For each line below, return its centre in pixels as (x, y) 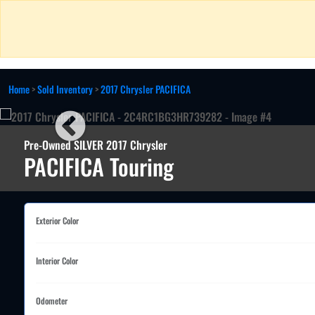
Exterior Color (57, 220)
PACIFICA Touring (99, 166)
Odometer (52, 301)
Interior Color (57, 261)
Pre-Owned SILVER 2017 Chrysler (96, 145)
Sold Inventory (65, 89)
